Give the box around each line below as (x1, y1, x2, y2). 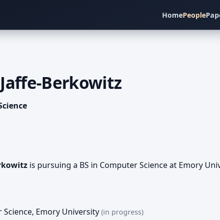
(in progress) (101, 207, 144, 217)
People (183, 10, 206, 20)
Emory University (36, 206, 100, 217)
